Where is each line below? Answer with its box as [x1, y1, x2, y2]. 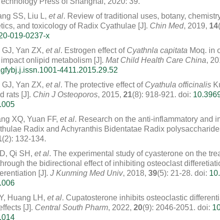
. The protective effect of [60, 81, 145, 89]
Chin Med [150, 22, 184, 30]
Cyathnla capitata [127, 46, 188, 55]
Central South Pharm [35, 203, 108, 212]
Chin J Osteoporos [33, 90, 98, 99]
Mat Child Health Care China [106, 56, 206, 64]
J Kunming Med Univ [50, 169, 123, 177]
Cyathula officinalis [145, 81, 213, 89]
